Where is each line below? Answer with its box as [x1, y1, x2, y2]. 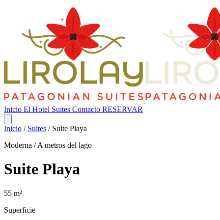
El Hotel [24, 105, 52, 113]
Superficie [4, 205, 35, 214]
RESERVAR [102, 105, 143, 113]
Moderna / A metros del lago [4, 141, 92, 149]
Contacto [72, 105, 102, 113]
